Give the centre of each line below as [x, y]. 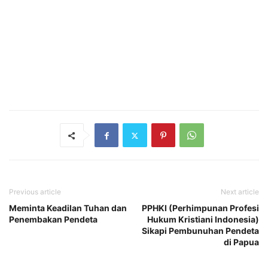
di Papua [241, 242]
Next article [240, 192]
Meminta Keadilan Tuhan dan [68, 208]
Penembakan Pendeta [53, 220]
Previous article [35, 192]
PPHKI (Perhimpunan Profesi [200, 208]
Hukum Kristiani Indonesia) [203, 220]
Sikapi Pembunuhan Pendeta [200, 231]
